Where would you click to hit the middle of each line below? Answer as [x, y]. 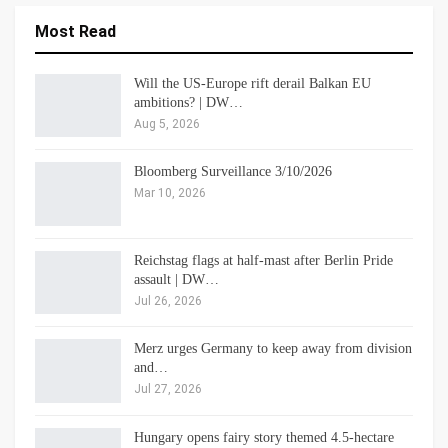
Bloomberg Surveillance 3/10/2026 [233, 172]
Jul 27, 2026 [168, 389]
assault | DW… [176, 279]
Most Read [75, 31]
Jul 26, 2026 [168, 300]
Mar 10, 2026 [170, 193]
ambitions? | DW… [188, 102]
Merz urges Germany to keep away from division [273, 349]
